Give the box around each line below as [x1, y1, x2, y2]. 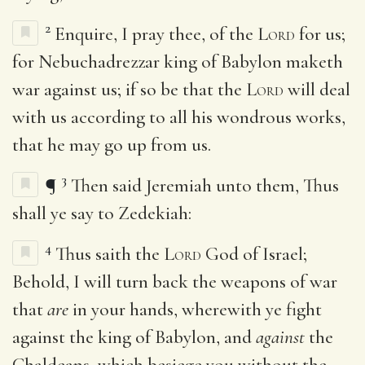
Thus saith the [55, 242, 164, 266]
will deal [284, 77, 350, 101]
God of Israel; [201, 242, 307, 266]
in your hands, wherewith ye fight [68, 297, 322, 321]
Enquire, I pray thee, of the [55, 22, 257, 46]
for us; [295, 22, 345, 46]
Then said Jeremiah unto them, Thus [71, 174, 339, 197]
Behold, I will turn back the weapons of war [12, 270, 337, 293]
